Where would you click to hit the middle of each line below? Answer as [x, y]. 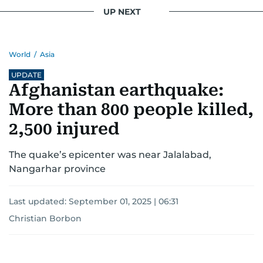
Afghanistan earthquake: [116, 90]
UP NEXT [122, 11]
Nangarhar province [57, 169]
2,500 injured [64, 129]
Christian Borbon [45, 219]
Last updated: [39, 202]
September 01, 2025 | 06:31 [124, 202]
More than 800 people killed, [131, 110]
